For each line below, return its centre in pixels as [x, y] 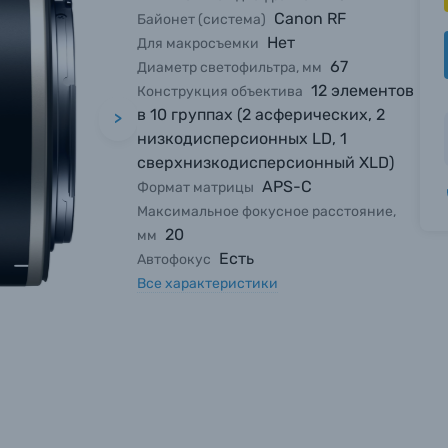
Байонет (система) [202, 19]
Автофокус [174, 259]
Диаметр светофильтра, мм [230, 67]
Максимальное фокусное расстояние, [267, 211]
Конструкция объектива [220, 91]
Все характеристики [208, 283]
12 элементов [363, 90]
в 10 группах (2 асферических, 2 [261, 114]
